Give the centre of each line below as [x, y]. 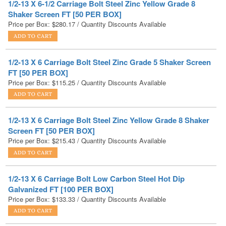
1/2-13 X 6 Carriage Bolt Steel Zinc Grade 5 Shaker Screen [109, 34]
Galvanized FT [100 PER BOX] [61, 161]
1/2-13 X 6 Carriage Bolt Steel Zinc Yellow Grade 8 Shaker [109, 93]
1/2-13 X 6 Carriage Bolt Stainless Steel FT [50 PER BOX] [107, 210]
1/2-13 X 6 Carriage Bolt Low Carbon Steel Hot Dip [96, 151]
